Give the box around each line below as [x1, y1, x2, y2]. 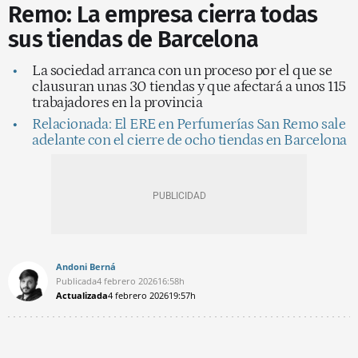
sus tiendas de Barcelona [8, 25, 258, 54]
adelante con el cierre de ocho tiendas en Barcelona [32, 131, 347, 149]
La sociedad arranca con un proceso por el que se [32, 62, 332, 79]
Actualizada [56, 288, 108, 301]
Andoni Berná [56, 260, 116, 272]
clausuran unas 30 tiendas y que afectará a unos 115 [32, 78, 346, 95]
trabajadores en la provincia [32, 93, 202, 111]
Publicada [56, 274, 97, 287]
